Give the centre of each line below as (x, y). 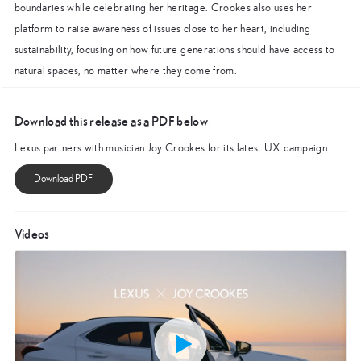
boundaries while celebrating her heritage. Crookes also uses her (163, 8)
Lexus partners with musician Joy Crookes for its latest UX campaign (170, 148)
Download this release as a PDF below (111, 120)
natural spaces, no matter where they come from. (127, 71)
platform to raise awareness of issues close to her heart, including (162, 29)
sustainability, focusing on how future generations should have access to (174, 50)
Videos (32, 234)
